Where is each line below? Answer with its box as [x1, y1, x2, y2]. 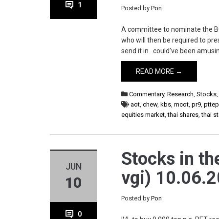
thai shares [168, 111, 199, 118]
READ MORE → [136, 67, 183, 75]
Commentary [129, 90, 165, 98]
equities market [121, 111, 165, 118]
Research [167, 90, 194, 98]
